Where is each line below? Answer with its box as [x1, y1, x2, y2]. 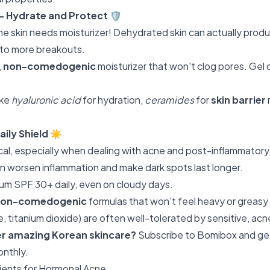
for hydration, [81, 93, 145, 106]
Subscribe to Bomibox [138, 228, 237, 241]
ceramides [145, 93, 194, 106]
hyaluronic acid [11, 93, 81, 106]
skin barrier [211, 93, 266, 106]
